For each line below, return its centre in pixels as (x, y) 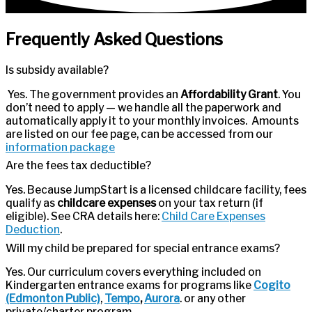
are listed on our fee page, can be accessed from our (139, 134)
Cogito (272, 286)
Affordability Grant (229, 94)
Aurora (162, 299)
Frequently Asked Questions (114, 39)
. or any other (213, 299)
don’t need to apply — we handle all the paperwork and (143, 107)
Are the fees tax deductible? (78, 166)
